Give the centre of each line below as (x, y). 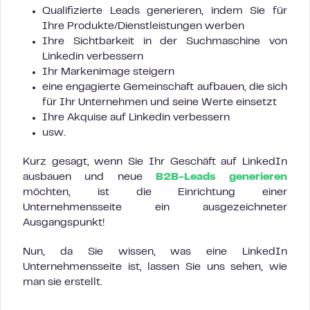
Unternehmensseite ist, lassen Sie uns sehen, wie (155, 267)
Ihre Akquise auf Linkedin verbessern (136, 118)
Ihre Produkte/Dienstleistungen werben (143, 27)
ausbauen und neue (89, 177)
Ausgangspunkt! (64, 223)
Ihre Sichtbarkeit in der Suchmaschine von (165, 42)
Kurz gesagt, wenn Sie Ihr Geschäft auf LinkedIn (155, 162)
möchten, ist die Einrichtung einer (155, 193)
